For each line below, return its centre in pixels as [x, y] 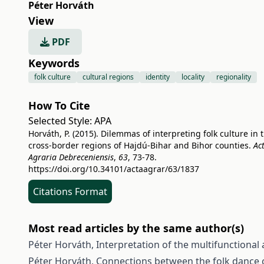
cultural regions [108, 77]
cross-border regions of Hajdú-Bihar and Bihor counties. [141, 145]
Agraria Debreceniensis [71, 157]
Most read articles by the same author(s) [136, 228]
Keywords [54, 63]
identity [158, 77]
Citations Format [70, 192]
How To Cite [59, 105]
